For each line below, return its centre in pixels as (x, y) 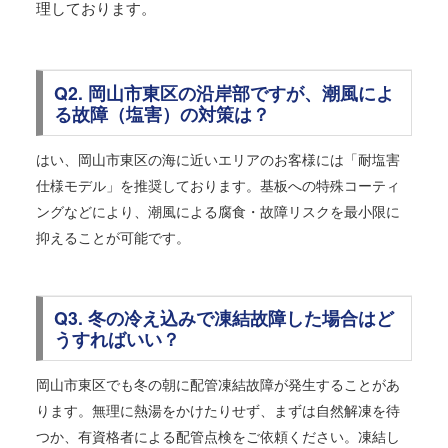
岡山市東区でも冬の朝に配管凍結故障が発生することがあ (218, 383)
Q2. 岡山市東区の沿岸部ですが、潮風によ (223, 92)
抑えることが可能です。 (113, 236)
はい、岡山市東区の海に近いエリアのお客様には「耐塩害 (218, 158)
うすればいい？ (116, 339)
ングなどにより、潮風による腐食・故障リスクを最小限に (218, 210)
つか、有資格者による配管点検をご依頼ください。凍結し (218, 435)
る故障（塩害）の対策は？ (161, 113)
